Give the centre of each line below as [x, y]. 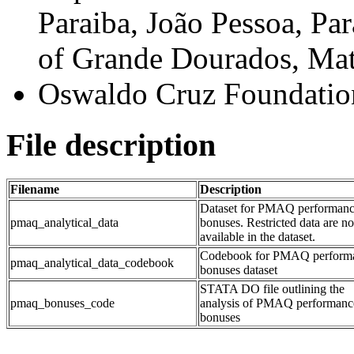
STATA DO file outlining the [272, 288]
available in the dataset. [258, 236]
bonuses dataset [239, 269]
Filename [35, 189]
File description [111, 145]
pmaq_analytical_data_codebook [92, 262]
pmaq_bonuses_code [62, 303]
